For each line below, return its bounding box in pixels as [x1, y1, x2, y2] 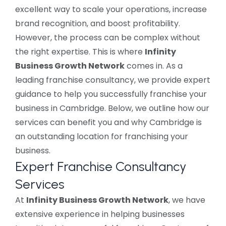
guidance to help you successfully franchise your [15, 88, 207, 100]
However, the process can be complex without [15, 32, 200, 44]
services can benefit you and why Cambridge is [15, 117, 202, 129]
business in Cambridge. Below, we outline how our [15, 102, 209, 115]
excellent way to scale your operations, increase [15, 4, 207, 16]
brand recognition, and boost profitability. [15, 18, 180, 30]
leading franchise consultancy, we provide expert [15, 74, 210, 86]
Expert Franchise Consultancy [15, 158, 186, 175]
